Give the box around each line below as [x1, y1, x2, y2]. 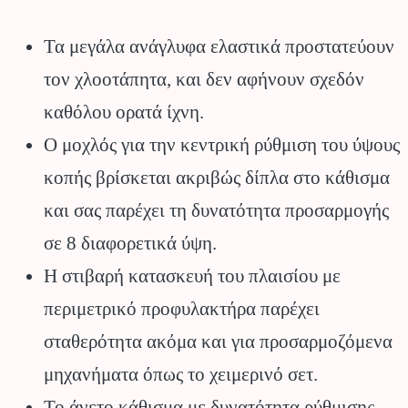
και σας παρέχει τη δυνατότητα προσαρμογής [44, 200, 389, 221]
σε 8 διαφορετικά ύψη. [44, 233, 217, 254]
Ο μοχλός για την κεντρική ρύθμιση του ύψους [44, 135, 400, 156]
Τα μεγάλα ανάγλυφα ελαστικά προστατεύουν [44, 36, 394, 57]
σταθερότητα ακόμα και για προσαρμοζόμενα [44, 331, 393, 352]
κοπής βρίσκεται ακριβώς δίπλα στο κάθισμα [44, 168, 390, 189]
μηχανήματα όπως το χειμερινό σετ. [44, 364, 318, 385]
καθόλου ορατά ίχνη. [44, 102, 204, 123]
